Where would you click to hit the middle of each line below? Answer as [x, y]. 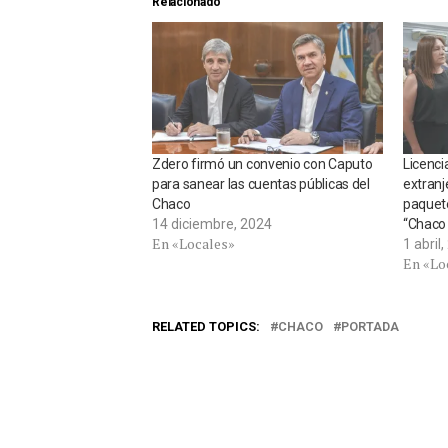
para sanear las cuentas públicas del [261, 183]
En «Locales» [193, 243]
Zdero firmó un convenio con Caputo [262, 163]
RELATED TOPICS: [206, 326]
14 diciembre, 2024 [212, 223]
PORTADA [370, 326]
